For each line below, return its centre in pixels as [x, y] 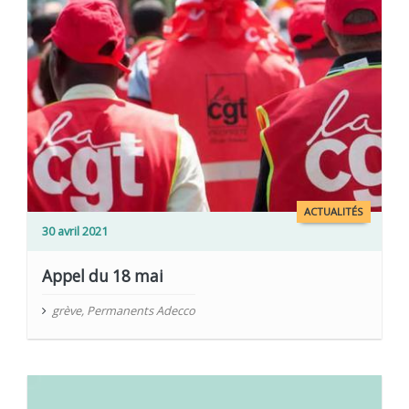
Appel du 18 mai [103, 276]
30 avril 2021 [75, 231]
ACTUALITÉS [333, 211]
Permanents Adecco [142, 310]
